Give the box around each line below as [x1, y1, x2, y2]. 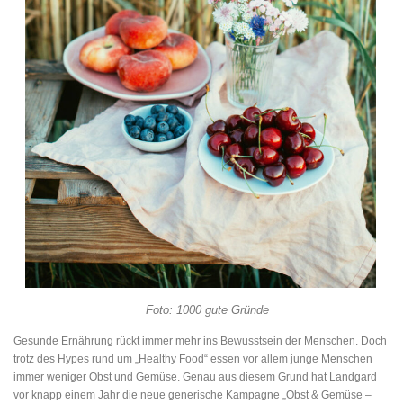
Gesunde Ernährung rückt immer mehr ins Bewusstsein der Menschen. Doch [13, 334, 387, 347]
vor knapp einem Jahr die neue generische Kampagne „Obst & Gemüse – [13, 388, 372, 401]
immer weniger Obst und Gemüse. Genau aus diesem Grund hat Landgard [13, 370, 377, 383]
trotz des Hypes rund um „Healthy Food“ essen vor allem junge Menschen [13, 352, 372, 365]
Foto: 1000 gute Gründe [146, 302, 269, 317]
